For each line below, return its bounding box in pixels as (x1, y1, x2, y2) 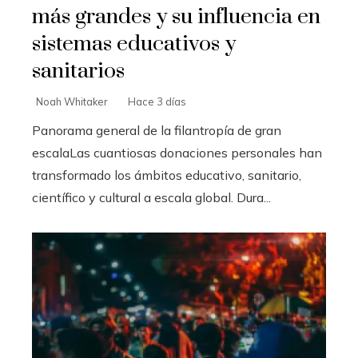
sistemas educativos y (32, 30, 236, 58)
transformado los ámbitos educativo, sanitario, (32, 167, 301, 184)
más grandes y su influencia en (32, 3, 320, 31)
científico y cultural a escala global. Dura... (32, 189, 271, 206)
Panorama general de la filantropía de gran (32, 122, 281, 139)
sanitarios (32, 58, 125, 86)
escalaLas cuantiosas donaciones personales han (32, 145, 322, 161)
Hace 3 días (128, 95, 186, 109)
